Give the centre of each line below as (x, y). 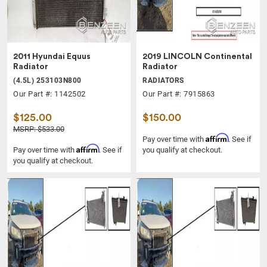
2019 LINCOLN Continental (197, 57)
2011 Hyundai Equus (52, 57)
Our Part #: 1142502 (49, 94)
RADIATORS (163, 81)
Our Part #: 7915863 (179, 94)
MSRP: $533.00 (39, 129)
